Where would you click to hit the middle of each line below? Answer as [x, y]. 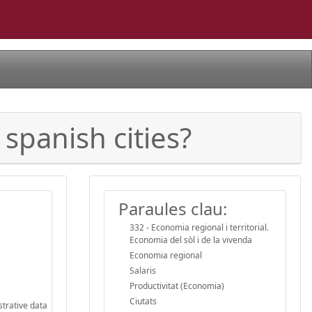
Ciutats [143, 301]
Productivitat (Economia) [177, 286]
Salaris [143, 270]
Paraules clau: [173, 208]
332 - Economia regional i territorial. [199, 227]
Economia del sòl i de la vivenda [191, 240]
